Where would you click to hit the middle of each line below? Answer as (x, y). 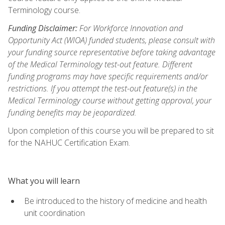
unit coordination (54, 213)
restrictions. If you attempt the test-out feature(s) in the (103, 88)
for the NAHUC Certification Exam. (69, 142)
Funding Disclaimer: (43, 28)
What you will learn (44, 181)
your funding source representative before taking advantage (112, 52)
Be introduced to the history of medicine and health (116, 201)
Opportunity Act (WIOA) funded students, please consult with (111, 40)
